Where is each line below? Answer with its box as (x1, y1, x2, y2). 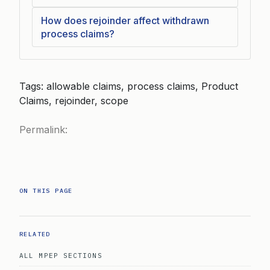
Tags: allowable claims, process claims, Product (19, 80, 238, 92)
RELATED (19, 230, 51, 238)
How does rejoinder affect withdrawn (41, 14, 209, 27)
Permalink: (19, 123, 67, 136)
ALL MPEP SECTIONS (19, 251, 102, 260)
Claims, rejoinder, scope (19, 94, 128, 107)
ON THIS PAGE (19, 186, 73, 195)
